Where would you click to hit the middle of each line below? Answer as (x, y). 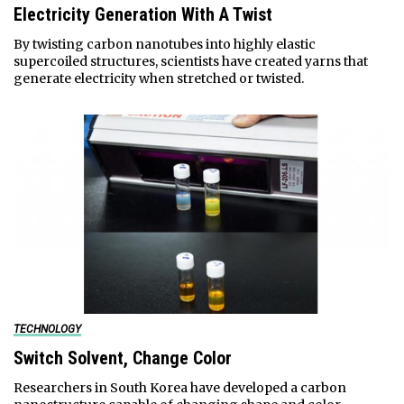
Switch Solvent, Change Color (122, 358)
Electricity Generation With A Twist (142, 15)
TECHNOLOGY (47, 330)
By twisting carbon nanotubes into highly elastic (164, 45)
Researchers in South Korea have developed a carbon (179, 388)
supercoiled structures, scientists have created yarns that (190, 62)
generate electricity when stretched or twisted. (158, 79)
